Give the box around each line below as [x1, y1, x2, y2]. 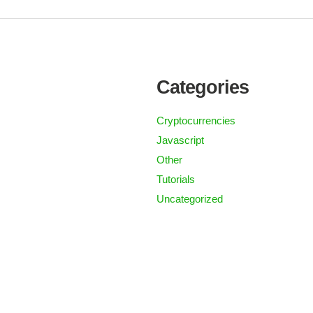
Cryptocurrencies [156, 115, 235, 126]
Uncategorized [156, 193, 223, 205]
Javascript [156, 134, 204, 146]
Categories [156, 77, 249, 98]
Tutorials [156, 173, 195, 185]
